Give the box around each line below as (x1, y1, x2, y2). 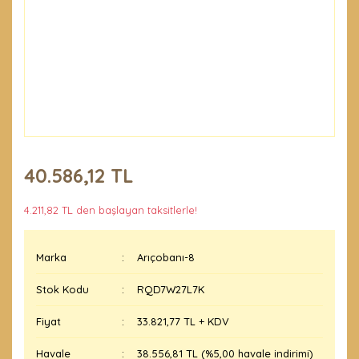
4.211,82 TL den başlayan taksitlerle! (24, 204, 197, 216)
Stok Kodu (36, 283, 89, 296)
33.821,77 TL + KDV (137, 315, 230, 328)
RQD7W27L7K (137, 283, 205, 296)
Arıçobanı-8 (137, 251, 196, 264)
